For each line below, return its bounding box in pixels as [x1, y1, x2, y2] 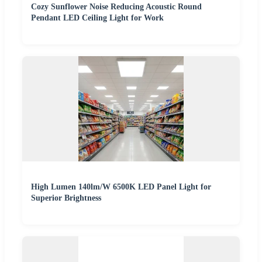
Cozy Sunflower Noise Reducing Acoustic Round [31, 2, 202, 11]
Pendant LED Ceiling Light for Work [31, 13, 164, 22]
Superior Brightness [31, 193, 101, 202]
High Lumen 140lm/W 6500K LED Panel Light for [31, 182, 211, 191]
